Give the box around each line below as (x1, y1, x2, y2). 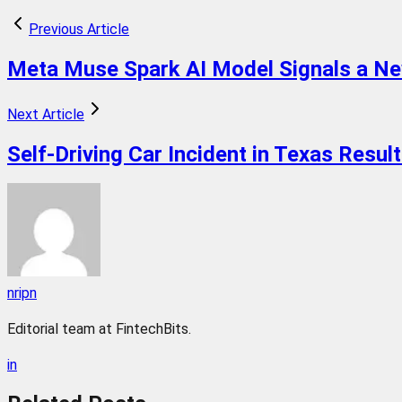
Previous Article (29, 20, 129, 38)
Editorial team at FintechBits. (7, 319, 191, 337)
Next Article (7, 105, 84, 123)
